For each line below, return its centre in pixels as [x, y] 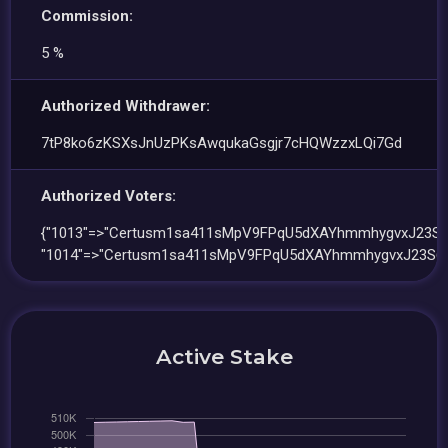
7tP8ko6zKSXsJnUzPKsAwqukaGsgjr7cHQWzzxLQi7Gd [222, 143]
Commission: [87, 16]
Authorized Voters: [109, 196]
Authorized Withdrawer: [126, 106]
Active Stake [224, 356]
